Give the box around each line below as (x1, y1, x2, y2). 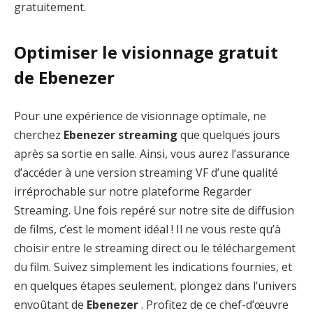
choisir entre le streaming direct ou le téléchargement (14, 240, 296, 256)
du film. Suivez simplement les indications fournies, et (14, 259, 292, 275)
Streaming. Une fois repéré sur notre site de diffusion (14, 203, 294, 219)
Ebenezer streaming (64, 127, 177, 143)
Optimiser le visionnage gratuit (14, 40, 278, 64)
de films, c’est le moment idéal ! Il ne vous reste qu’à (14, 221, 281, 238)
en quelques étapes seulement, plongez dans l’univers (14, 278, 297, 294)
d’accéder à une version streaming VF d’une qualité (14, 165, 278, 181)
